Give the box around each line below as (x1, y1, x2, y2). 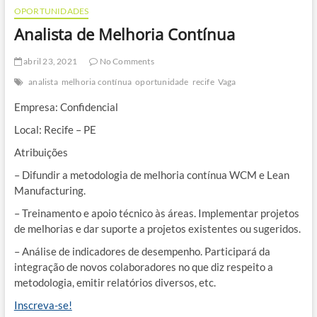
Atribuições (13, 146, 68, 159)
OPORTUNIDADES (13, 6, 89, 17)
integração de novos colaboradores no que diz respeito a (13, 260, 273, 274)
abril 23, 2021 (21, 56, 77, 67)
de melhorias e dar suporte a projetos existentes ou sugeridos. (13, 222, 303, 236)
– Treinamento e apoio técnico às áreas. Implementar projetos (13, 207, 299, 220)
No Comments (98, 56, 154, 67)
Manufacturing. (13, 184, 88, 197)
